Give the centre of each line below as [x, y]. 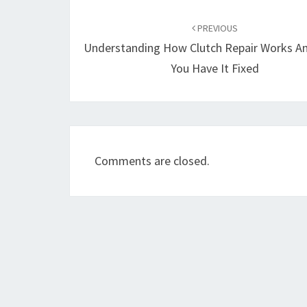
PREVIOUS [217, 28]
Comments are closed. [152, 161]
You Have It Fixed [215, 68]
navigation [117, 31]
